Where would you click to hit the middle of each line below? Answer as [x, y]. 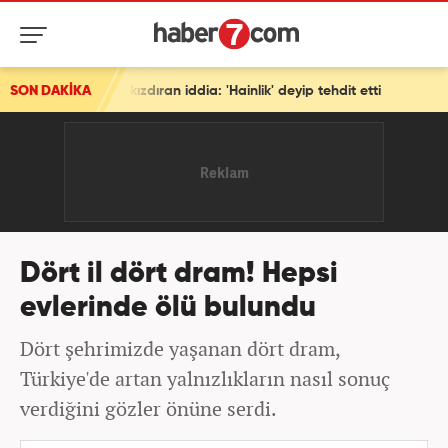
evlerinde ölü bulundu [168, 308]
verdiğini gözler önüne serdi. [148, 408]
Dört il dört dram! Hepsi [179, 274]
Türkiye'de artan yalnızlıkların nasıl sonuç [205, 378]
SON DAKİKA [50, 91]
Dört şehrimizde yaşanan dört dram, [180, 348]
